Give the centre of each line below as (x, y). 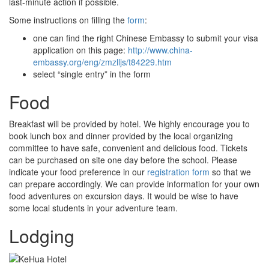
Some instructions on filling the (68, 20)
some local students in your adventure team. (93, 207)
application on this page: (80, 50)
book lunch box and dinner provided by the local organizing (121, 135)
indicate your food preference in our (78, 171)
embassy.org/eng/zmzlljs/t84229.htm (102, 62)
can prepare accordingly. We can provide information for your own (134, 183)
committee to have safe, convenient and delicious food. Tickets (128, 147)
